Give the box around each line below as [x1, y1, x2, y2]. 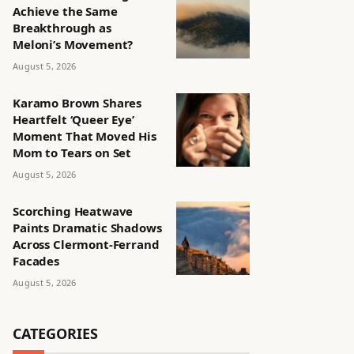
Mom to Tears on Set [13, 145, 132, 160]
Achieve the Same [13, 3, 118, 19]
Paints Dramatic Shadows [13, 220, 162, 235]
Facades [13, 253, 59, 269]
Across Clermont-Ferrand [13, 236, 160, 252]
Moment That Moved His [13, 128, 156, 144]
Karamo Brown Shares [13, 95, 142, 111]
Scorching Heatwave [13, 203, 134, 219]
